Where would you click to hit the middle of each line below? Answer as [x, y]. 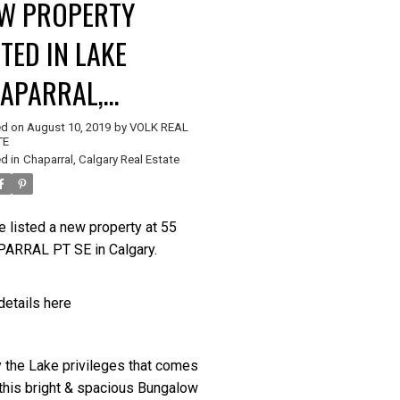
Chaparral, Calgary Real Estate [102, 159]
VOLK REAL [159, 127]
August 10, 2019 [69, 127]
